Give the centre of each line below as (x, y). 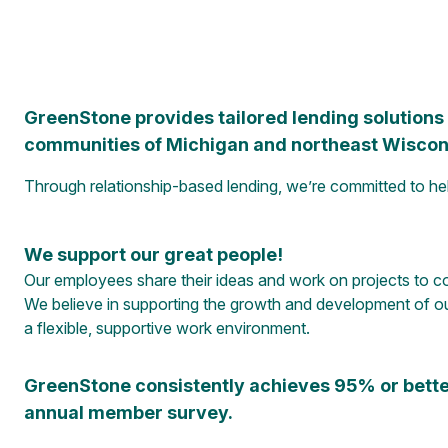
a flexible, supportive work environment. (166, 328)
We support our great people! (153, 255)
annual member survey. (128, 413)
